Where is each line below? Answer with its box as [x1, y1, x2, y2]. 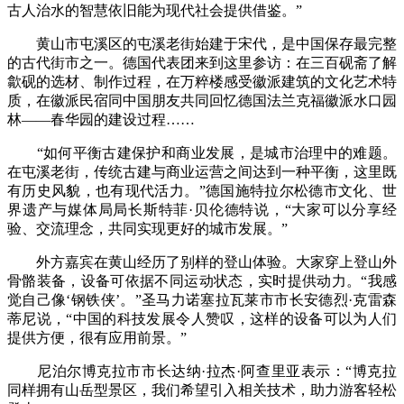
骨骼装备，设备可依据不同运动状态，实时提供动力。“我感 [7, 273, 397, 289]
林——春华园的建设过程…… [7, 112, 195, 128]
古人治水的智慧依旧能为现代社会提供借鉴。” [7, 3, 302, 19]
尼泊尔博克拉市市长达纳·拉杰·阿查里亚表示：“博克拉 [7, 363, 397, 380]
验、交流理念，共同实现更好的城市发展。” [7, 221, 288, 237]
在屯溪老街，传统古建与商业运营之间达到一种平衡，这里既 [7, 164, 397, 180]
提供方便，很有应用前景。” [7, 330, 187, 346]
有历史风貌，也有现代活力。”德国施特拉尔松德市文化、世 [7, 183, 397, 199]
